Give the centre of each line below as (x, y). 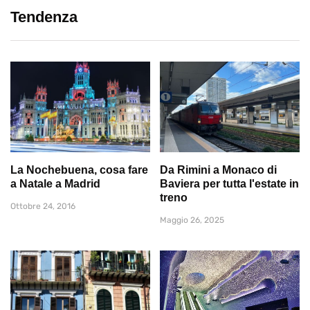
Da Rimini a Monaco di (218, 170)
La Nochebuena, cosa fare (79, 170)
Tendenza (44, 17)
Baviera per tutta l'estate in (229, 183)
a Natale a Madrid (55, 183)
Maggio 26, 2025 (192, 220)
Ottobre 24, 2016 (43, 206)
